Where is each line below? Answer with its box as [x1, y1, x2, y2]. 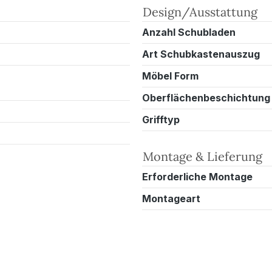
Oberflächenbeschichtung [142, 91, 270, 104]
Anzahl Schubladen [142, 25, 236, 38]
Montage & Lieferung [143, 148, 262, 164]
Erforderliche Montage [142, 170, 253, 183]
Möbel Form [142, 69, 199, 82]
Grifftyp [142, 113, 180, 126]
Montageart [142, 192, 200, 205]
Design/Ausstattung [143, 4, 257, 19]
